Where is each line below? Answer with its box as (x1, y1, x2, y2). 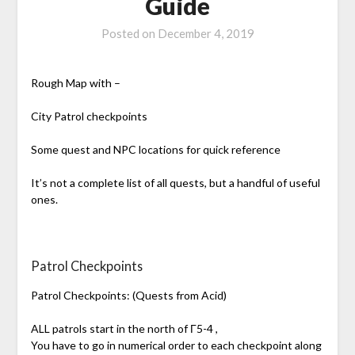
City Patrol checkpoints (30, 109, 147, 124)
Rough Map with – (30, 76, 120, 90)
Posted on (101, 26, 158, 41)
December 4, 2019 (157, 26, 254, 41)
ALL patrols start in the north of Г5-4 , (30, 322, 218, 336)
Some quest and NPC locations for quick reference (30, 143, 281, 157)
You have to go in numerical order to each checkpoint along (30, 338, 322, 353)
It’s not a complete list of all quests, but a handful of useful (30, 176, 320, 190)
